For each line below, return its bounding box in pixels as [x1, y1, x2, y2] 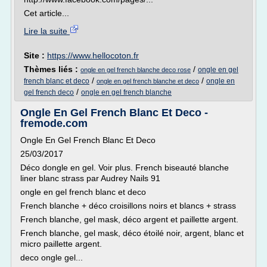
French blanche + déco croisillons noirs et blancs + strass [20, 201, 236, 210]
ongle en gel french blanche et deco [97, 77, 199, 85]
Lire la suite [24, 26, 70, 36]
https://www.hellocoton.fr [47, 51, 139, 60]
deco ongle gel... [20, 253, 83, 262]
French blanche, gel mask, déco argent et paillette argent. [20, 215, 238, 224]
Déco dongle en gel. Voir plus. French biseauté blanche [20, 163, 229, 172]
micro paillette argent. [20, 239, 102, 249]
